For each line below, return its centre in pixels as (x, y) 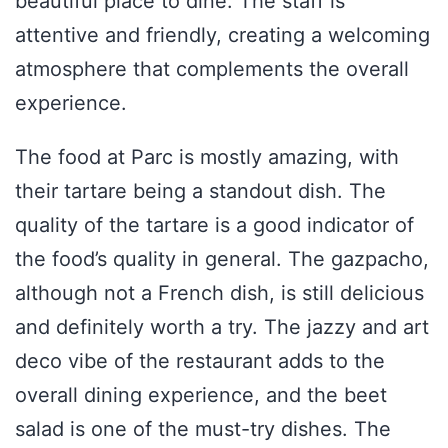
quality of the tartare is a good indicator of (214, 224)
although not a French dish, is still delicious (219, 292)
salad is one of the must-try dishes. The (203, 428)
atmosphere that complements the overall (212, 68)
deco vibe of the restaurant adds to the (200, 360)
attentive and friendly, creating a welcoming (222, 34)
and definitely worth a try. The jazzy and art (222, 326)
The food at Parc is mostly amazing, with (207, 156)
